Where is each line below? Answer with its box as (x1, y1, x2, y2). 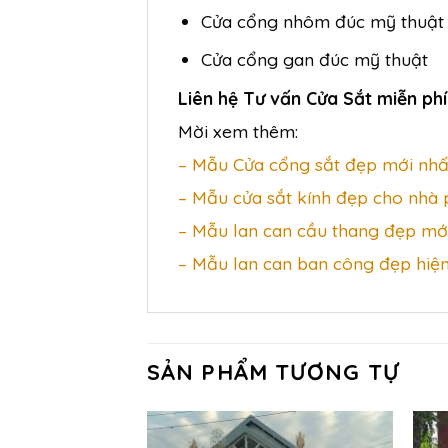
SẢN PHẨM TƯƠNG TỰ (147, 357, 400, 386)
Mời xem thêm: (178, 119, 298, 142)
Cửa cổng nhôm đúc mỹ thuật (200, 9, 444, 32)
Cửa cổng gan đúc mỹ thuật (200, 48, 428, 71)
